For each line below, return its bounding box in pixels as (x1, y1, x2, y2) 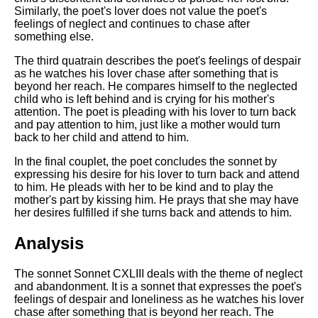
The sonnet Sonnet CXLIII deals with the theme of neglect (14, 268, 302, 280)
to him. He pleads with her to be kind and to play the (14, 181, 273, 194)
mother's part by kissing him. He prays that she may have (14, 194, 299, 207)
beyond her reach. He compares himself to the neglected (14, 80, 297, 93)
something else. (14, 31, 94, 43)
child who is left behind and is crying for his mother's (14, 93, 275, 106)
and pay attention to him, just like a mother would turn (14, 119, 280, 131)
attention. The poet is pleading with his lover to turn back (14, 106, 296, 119)
